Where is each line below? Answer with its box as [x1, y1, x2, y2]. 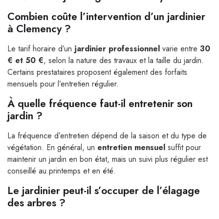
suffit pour [165, 142, 201, 153]
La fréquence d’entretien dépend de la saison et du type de [7, 130, 207, 142]
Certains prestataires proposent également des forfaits [7, 66, 187, 78]
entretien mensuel [97, 142, 165, 153]
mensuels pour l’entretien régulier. [7, 78, 119, 90]
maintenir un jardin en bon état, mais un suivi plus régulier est [7, 153, 208, 165]
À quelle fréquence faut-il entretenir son [7, 96, 193, 111]
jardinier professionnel [74, 43, 160, 55]
